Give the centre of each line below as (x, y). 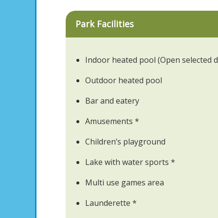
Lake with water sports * (130, 162)
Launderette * (111, 203)
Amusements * (112, 121)
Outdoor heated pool (124, 80)
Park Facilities (105, 24)
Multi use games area (125, 182)
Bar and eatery (112, 101)
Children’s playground (125, 142)
